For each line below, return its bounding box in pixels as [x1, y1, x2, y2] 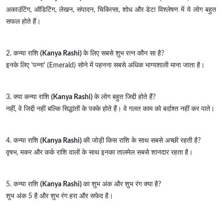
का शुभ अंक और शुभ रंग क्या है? [83, 181, 161, 188]
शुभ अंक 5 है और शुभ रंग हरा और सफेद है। [6, 193, 113, 200]
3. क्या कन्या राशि [6, 94, 51, 101]
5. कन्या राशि [6, 181, 40, 188]
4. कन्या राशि [6, 137, 40, 145]
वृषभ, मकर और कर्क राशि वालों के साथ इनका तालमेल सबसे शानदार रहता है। [6, 149, 193, 157]
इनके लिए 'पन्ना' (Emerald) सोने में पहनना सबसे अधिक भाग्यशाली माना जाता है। [6, 62, 205, 69]
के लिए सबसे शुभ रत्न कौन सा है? [83, 50, 164, 57]
